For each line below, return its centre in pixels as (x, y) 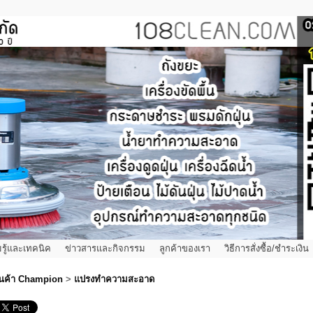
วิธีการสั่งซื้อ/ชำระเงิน (267, 248)
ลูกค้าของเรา (185, 248)
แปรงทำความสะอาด (115, 279)
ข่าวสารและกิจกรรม (105, 248)
